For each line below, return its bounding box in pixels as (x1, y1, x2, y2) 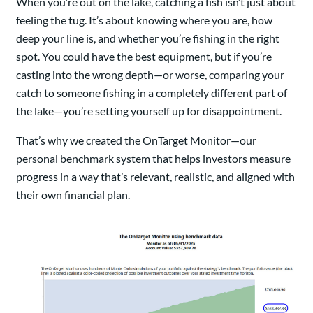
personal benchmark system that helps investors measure (16, 152, 291, 166)
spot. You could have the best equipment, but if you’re (16, 50, 272, 64)
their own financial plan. (16, 188, 130, 202)
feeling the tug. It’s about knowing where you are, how (16, 13, 272, 27)
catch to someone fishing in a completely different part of (16, 86, 287, 100)
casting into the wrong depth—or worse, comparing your (16, 68, 284, 82)
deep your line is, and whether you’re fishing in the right (16, 31, 279, 45)
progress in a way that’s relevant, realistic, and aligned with (16, 170, 295, 184)
